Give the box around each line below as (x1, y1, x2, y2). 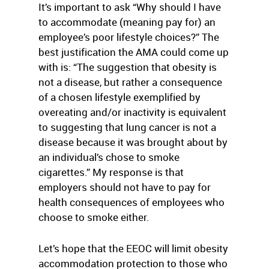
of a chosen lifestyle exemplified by (38, 90, 201, 104)
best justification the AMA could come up (38, 45, 229, 59)
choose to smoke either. (38, 210, 150, 224)
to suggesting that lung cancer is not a (38, 120, 216, 134)
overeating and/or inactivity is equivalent (38, 105, 226, 119)
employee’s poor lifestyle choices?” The (38, 30, 219, 44)
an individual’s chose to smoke (38, 150, 180, 164)
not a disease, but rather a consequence (38, 75, 222, 89)
